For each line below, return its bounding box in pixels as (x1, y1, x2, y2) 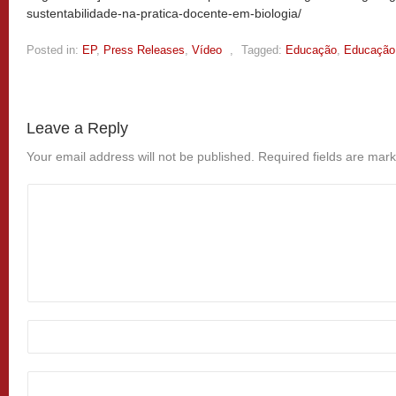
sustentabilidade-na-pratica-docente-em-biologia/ (27, 6, 301, 21)
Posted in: (27, 43, 79, 57)
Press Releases (103, 43, 185, 57)
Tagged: (241, 43, 282, 57)
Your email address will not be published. (27, 149, 255, 164)
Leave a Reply (27, 119, 128, 138)
